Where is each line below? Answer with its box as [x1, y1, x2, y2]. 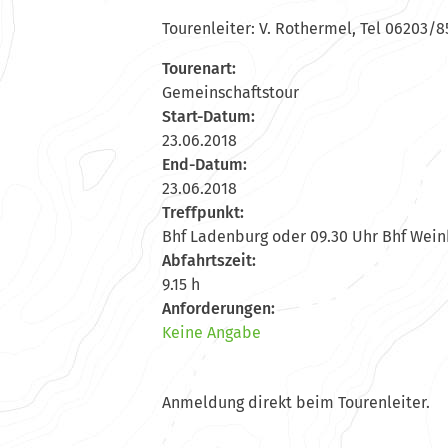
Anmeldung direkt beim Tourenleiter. [162, 393, 430, 413]
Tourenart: [162, 59, 236, 79]
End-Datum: [162, 155, 247, 175]
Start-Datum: [162, 107, 255, 127]
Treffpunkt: [162, 203, 244, 223]
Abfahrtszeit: [162, 251, 256, 271]
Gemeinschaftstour [162, 83, 299, 103]
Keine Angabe [162, 323, 261, 343]
